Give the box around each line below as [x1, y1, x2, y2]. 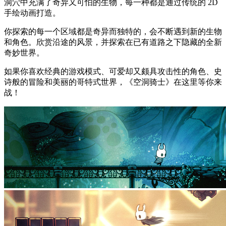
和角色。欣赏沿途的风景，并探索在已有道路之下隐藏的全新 [4, 38, 222, 46]
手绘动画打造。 [4, 9, 61, 17]
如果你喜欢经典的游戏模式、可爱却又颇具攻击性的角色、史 [4, 67, 222, 76]
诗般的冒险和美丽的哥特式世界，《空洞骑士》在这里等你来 [4, 78, 222, 86]
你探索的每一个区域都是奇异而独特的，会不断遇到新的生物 [4, 27, 222, 36]
